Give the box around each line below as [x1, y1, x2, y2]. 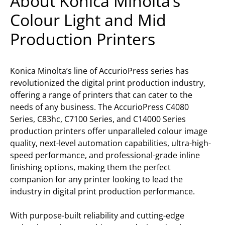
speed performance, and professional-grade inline [10, 150, 200, 161]
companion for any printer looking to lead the [10, 174, 183, 185]
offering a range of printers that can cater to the [10, 89, 192, 100]
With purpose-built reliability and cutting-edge [10, 210, 184, 221]
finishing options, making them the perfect [10, 162, 171, 173]
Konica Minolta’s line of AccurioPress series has [10, 65, 189, 76]
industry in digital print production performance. [10, 186, 195, 197]
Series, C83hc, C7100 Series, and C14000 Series [10, 114, 186, 125]
